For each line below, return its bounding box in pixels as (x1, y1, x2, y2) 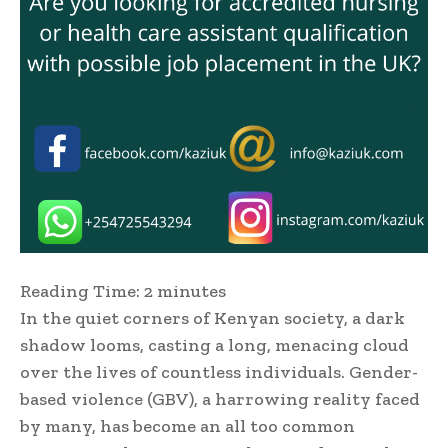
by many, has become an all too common (20, 415, 355, 438)
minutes (157, 280, 226, 303)
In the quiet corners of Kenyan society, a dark (20, 307, 405, 330)
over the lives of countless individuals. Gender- (20, 361, 418, 384)
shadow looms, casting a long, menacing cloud (20, 334, 409, 357)
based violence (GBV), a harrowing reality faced (20, 388, 420, 411)
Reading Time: (20, 280, 140, 303)
